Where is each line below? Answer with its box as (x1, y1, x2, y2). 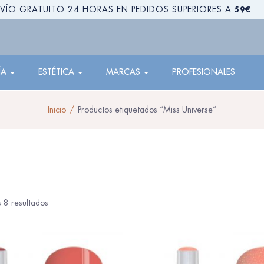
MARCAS (106, 67, 143, 77)
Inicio (48, 104, 66, 115)
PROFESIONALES (172, 67, 235, 77)
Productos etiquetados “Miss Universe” (78, 104, 216, 115)
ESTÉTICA (38, 67, 77, 77)
